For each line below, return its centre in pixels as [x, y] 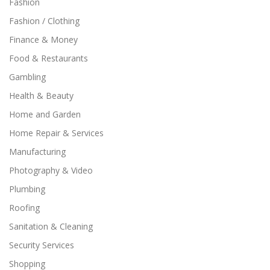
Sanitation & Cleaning [51, 226]
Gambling [27, 77]
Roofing [24, 207]
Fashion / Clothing [44, 20]
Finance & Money [43, 39]
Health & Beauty [41, 95]
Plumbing [27, 189]
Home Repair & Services [56, 133]
